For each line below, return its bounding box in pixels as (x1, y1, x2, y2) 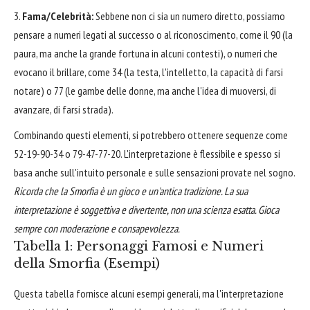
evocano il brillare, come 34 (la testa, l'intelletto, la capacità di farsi (14, 65, 283, 80)
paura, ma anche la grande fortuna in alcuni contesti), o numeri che (14, 46, 277, 61)
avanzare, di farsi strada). (14, 102, 113, 117)
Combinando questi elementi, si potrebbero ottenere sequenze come (14, 127, 288, 142)
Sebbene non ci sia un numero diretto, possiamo (93, 9, 285, 24)
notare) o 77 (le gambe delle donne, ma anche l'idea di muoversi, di (14, 84, 276, 98)
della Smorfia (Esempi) (14, 255, 160, 271)
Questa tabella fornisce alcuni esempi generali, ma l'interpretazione (14, 286, 284, 300)
